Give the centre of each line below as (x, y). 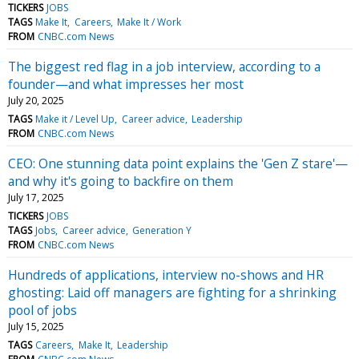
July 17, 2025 (36, 197)
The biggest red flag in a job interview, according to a (164, 66)
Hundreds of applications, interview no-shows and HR (166, 274)
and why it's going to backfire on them (121, 181)
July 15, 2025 (36, 326)
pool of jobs (42, 310)
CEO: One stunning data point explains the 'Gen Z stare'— (178, 163)
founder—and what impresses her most (126, 84)
